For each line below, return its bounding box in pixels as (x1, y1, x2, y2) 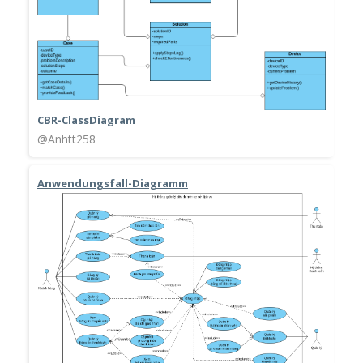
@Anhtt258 (37, 131, 96, 147)
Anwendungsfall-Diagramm (37, 176, 188, 191)
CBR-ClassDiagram (37, 113, 135, 128)
